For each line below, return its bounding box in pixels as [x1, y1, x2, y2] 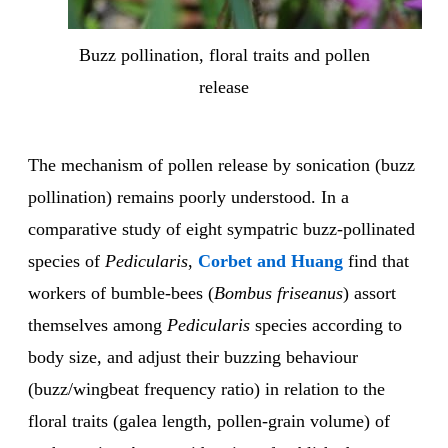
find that [348, 251, 409, 272]
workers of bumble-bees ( [28, 283, 214, 304]
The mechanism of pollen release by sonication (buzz [28, 155, 415, 176]
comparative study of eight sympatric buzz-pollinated [28, 219, 415, 240]
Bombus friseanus [214, 283, 343, 304]
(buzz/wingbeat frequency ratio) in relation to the [28, 379, 385, 400]
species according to [250, 315, 402, 336]
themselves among [28, 315, 167, 336]
